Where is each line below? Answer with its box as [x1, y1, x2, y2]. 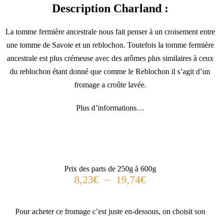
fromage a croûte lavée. [74, 80, 146, 89]
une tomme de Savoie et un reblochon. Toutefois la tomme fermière [6, 40, 214, 49]
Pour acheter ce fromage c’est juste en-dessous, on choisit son [15, 207, 205, 216]
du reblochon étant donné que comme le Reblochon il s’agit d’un [10, 67, 210, 76]
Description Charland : [52, 1, 168, 15]
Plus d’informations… [76, 103, 144, 112]
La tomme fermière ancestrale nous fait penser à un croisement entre [5, 27, 215, 36]
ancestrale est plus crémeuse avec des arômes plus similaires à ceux [6, 54, 214, 62]
